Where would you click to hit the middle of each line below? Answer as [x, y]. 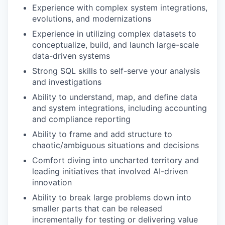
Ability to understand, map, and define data [115, 97]
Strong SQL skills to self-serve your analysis [116, 71]
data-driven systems [71, 56]
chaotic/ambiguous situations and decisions [116, 145]
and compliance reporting [81, 119]
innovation [52, 182]
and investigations [67, 82]
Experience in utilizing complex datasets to [114, 34]
